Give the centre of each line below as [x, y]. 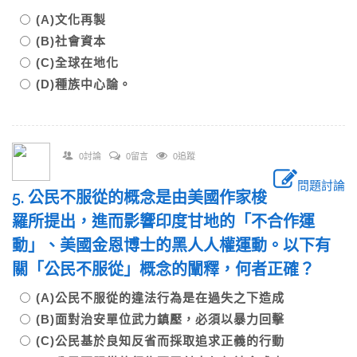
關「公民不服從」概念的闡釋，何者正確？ [171, 269]
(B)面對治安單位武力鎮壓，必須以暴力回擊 [167, 319]
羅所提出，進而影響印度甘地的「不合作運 [163, 222]
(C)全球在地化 [90, 63]
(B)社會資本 [77, 41]
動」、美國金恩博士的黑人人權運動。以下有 [171, 245]
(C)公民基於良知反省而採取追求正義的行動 [167, 341]
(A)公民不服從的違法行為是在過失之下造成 [167, 298]
